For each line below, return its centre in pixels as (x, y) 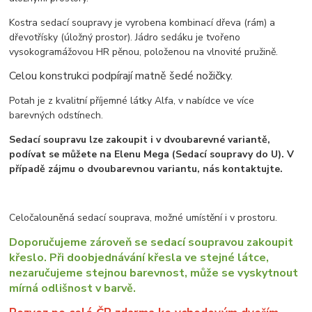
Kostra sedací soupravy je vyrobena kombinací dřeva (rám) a (142, 23)
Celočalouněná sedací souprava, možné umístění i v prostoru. (143, 218)
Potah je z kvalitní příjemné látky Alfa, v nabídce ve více (132, 101)
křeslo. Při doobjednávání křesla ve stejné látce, (139, 258)
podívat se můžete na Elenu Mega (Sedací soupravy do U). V (152, 155)
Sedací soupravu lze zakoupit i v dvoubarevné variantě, (140, 140)
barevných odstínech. (56, 116)
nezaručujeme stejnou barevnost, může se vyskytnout (154, 273)
